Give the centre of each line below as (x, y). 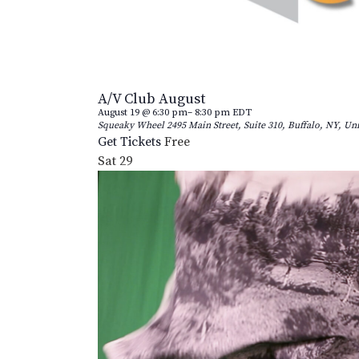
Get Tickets (131, 142)
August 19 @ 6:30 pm (142, 113)
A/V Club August (151, 99)
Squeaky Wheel (132, 126)
